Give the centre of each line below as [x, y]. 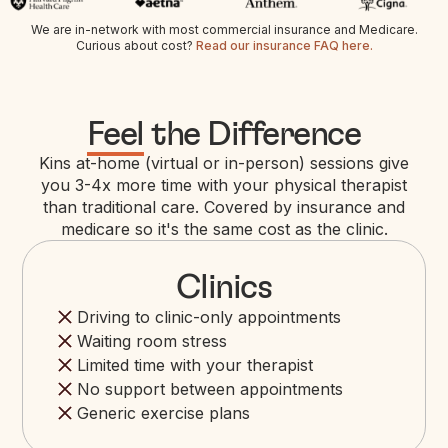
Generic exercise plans [164, 412]
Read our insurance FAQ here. [284, 45]
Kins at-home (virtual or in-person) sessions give [224, 162]
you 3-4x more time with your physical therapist [224, 184]
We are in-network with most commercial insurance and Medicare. [224, 29]
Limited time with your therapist [195, 364]
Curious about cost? [135, 45]
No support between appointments [210, 388]
